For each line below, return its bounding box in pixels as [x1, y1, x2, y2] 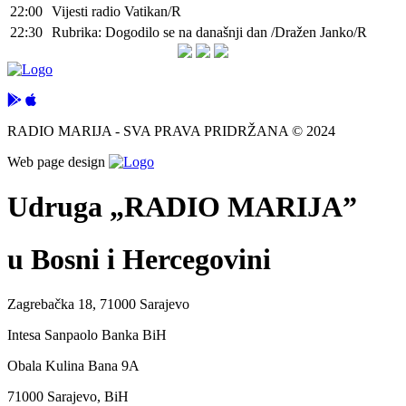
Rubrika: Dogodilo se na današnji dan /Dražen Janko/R [52, 24, 367, 41]
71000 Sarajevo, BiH [7, 388, 129, 404]
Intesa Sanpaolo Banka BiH [7, 326, 167, 343]
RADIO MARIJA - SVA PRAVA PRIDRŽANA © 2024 [7, 123, 335, 140]
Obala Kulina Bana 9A [7, 357, 140, 373]
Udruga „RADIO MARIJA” [7, 189, 357, 223]
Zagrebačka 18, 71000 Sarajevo [7, 295, 189, 312]
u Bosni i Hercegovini [7, 243, 271, 276]
